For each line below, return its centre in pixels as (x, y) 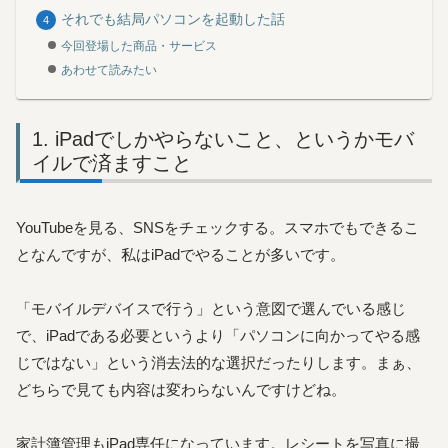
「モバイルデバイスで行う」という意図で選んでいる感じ (211, 309)
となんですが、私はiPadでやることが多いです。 (180, 255)
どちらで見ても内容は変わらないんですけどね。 (181, 390)
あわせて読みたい (109, 69)
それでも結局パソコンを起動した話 (173, 20)
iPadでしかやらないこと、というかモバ (234, 138)
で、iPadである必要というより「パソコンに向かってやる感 (218, 336)
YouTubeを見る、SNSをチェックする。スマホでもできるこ (217, 228)
